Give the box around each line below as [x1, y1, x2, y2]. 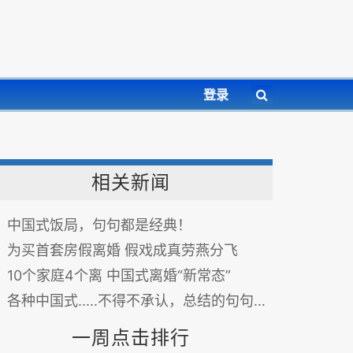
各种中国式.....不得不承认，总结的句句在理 [7, 292, 254, 309]
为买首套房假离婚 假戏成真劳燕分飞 [7, 242, 238, 258]
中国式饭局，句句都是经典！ [7, 217, 191, 233]
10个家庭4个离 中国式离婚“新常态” [7, 267, 231, 284]
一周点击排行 [72, 326, 190, 349]
